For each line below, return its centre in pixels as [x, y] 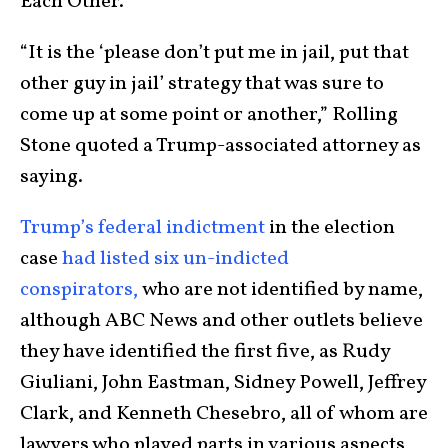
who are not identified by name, [280, 289]
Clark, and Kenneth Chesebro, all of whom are [224, 413]
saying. [53, 176]
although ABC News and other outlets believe [221, 320]
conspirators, [79, 289]
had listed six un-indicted [173, 258]
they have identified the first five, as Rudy [205, 351]
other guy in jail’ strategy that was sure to [202, 83]
